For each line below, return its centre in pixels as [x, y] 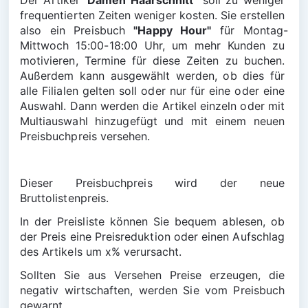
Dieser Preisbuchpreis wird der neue [154, 183]
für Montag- [250, 30]
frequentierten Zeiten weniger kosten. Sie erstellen [154, 15]
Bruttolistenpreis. [64, 198]
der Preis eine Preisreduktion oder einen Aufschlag [154, 236]
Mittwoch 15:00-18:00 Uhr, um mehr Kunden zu [154, 45]
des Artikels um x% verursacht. [101, 252]
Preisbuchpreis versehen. [85, 136]
